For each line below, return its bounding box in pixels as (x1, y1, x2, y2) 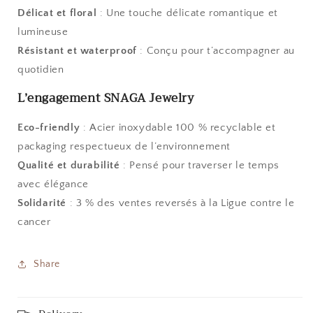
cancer (17, 216, 51, 228)
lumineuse (17, 26, 68, 38)
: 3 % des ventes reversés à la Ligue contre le (66, 197, 295, 209)
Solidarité (17, 197, 66, 209)
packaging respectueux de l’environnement (17, 140, 231, 152)
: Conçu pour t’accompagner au (136, 45, 295, 57)
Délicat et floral (17, 7, 97, 19)
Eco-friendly (17, 122, 80, 133)
